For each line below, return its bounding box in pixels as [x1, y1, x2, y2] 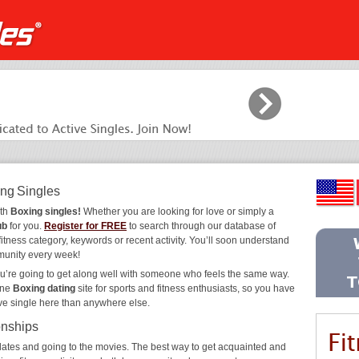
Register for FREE [44, 220, 127, 232]
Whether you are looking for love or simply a [81, 206, 274, 217]
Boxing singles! [10, 206, 81, 217]
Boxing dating [13, 283, 75, 294]
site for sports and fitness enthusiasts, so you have [75, 283, 295, 294]
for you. [7, 220, 44, 232]
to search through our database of [127, 220, 276, 232]
